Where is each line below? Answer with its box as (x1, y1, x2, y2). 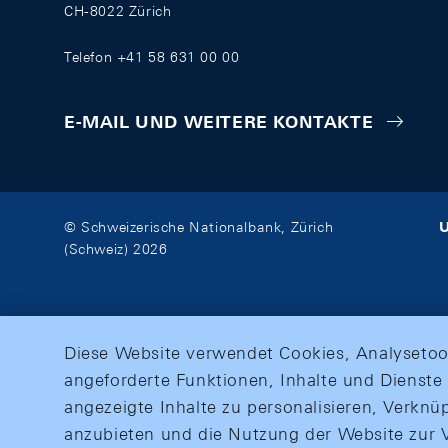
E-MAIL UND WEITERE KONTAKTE (64, 112, 374, 133)
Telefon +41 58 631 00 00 (64, 49, 240, 65)
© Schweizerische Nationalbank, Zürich (64, 219, 334, 236)
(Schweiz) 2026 (64, 241, 168, 258)
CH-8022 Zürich (64, 3, 172, 19)
